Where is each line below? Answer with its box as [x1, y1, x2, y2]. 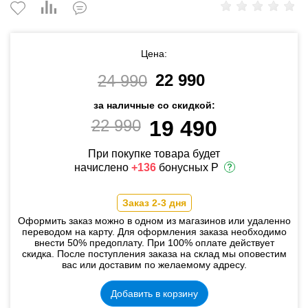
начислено [74, 162, 131, 174]
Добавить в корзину [110, 288, 198, 299]
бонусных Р [156, 162, 219, 174]
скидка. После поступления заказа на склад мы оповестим [21, 248, 287, 259]
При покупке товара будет [88, 148, 220, 159]
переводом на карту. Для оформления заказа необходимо [21, 226, 287, 237]
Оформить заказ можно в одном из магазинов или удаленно [17, 215, 291, 226]
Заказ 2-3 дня [122, 197, 186, 208]
